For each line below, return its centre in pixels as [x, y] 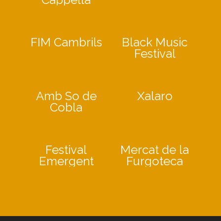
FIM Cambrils [66, 42]
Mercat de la [155, 150]
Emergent [66, 161]
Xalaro [155, 96]
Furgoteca [155, 161]
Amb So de [66, 96]
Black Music [155, 42]
